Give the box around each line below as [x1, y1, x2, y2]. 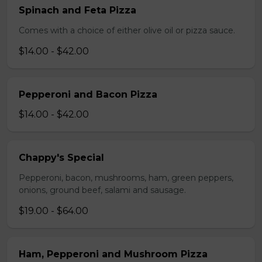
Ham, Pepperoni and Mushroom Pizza [19, 249, 208, 260]
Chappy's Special [19, 152, 104, 163]
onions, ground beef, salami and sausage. [19, 185, 186, 195]
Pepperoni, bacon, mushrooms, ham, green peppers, [19, 173, 233, 183]
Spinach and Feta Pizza [19, 5, 136, 16]
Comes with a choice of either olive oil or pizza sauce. [19, 25, 235, 36]
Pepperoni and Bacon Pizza [19, 89, 157, 100]
